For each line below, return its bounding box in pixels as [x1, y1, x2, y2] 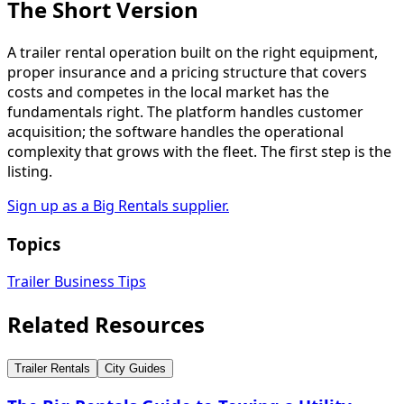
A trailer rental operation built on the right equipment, [7, 41, 378, 62]
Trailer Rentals [14, 362, 90, 376]
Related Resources [7, 309, 205, 340]
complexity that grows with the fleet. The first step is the [7, 141, 391, 161]
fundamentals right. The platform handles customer [7, 101, 363, 122]
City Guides [105, 362, 166, 376]
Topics [7, 232, 60, 255]
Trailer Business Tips [7, 271, 146, 292]
